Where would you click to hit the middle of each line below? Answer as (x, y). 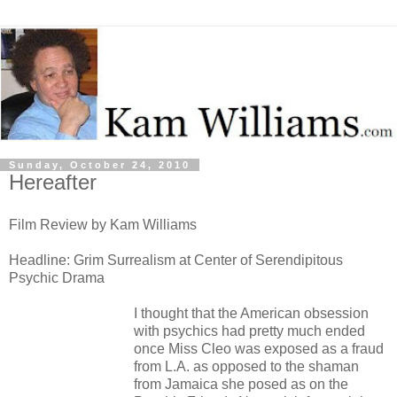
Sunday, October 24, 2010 (100, 164)
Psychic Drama (57, 277)
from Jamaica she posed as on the (241, 384)
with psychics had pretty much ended (249, 331)
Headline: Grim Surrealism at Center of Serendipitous (176, 260)
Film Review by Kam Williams (103, 224)
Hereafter (53, 182)
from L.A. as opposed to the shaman (246, 366)
